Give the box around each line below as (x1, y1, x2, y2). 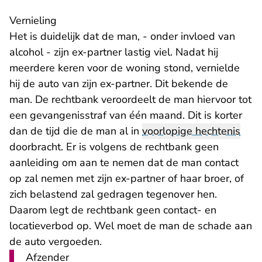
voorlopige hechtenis (142, 124, 240, 139)
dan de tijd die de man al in (9, 124, 142, 139)
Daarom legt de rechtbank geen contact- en (9, 203, 216, 218)
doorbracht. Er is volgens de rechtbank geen (9, 140, 219, 154)
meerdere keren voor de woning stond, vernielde (9, 61, 240, 75)
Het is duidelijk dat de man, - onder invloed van (9, 29, 235, 44)
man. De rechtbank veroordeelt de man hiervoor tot (9, 92, 251, 107)
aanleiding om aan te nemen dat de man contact (9, 156, 239, 170)
